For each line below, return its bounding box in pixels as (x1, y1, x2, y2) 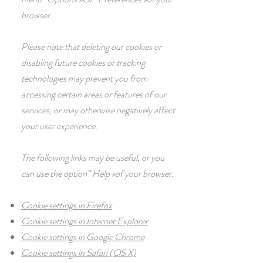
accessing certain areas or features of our (21, 87, 166, 101)
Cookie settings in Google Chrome (21, 230, 144, 244)
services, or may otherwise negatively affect (21, 103, 175, 117)
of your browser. (115, 167, 174, 180)
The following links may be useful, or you (21, 151, 164, 164)
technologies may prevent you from (21, 72, 147, 85)
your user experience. (21, 119, 97, 133)
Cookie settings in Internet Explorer (21, 214, 148, 228)
